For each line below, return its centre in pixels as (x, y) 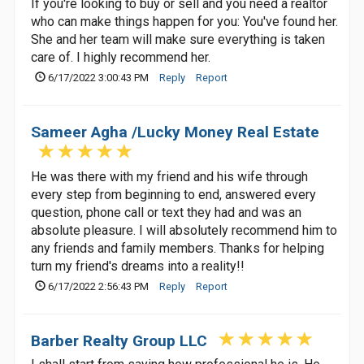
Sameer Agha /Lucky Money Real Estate (175, 132)
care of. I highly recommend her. (121, 57)
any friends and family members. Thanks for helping (178, 248)
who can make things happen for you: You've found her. (184, 22)
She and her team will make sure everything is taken (178, 39)
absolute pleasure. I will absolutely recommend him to (184, 230)
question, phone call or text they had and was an (166, 212)
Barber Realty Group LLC (119, 341)
